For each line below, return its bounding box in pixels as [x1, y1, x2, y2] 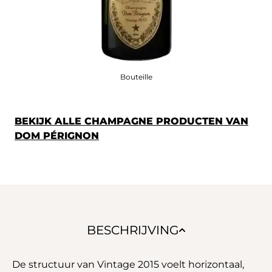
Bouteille [120, 72, 152, 81]
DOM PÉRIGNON [15, 129, 99, 141]
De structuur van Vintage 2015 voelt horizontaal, [12, 258, 244, 270]
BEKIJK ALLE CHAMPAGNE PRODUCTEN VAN [15, 115, 248, 127]
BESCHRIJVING [86, 222, 178, 237]
